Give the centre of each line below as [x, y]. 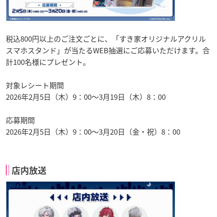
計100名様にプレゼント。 [48, 62]
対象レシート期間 [35, 85]
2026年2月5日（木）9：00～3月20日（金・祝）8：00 [93, 132]
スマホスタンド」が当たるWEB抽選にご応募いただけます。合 [108, 50]
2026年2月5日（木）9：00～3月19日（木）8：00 [86, 97]
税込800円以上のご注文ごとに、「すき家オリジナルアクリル [106, 39]
